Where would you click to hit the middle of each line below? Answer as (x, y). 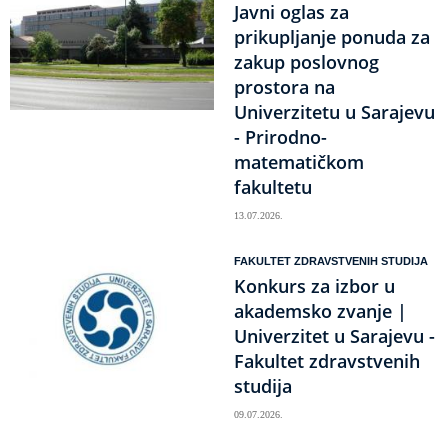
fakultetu (273, 187)
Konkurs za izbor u (314, 286)
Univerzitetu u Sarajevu (334, 112)
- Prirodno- (280, 137)
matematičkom (299, 162)
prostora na (284, 87)
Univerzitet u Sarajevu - (334, 336)
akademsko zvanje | (320, 311)
